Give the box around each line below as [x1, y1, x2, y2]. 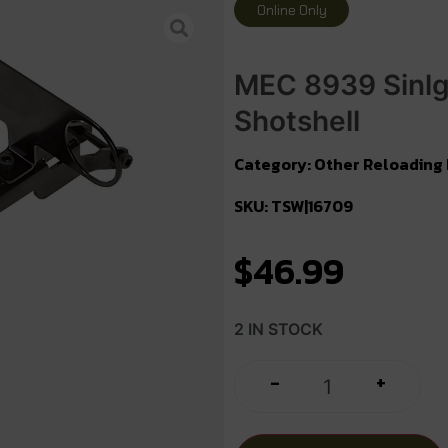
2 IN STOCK [234, 319, 323, 340]
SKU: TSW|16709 [234, 194, 353, 219]
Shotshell [234, 104, 360, 138]
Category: [234, 152, 314, 177]
